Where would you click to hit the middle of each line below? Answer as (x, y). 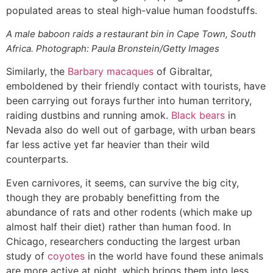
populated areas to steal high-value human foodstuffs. (132, 10)
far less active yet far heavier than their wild (108, 145)
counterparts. (37, 159)
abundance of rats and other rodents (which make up (129, 212)
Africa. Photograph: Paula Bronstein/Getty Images (113, 49)
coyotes (66, 256)
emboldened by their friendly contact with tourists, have (136, 86)
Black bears (198, 115)
